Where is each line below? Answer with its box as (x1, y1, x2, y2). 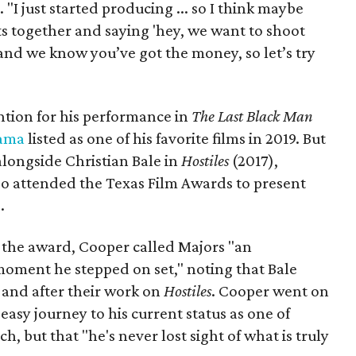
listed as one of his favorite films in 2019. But (25, 129, 326, 148)
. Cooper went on (211, 281, 329, 300)
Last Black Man (218, 106, 313, 126)
